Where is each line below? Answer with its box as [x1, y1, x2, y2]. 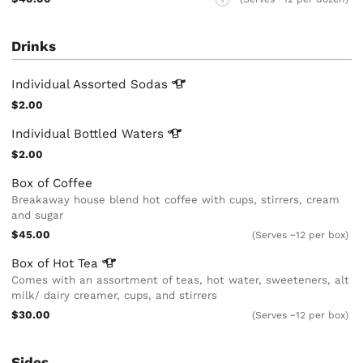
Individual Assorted [11, 76, 131, 92]
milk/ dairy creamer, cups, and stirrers [11, 288, 218, 301]
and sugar [11, 208, 64, 221]
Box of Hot [11, 255, 79, 271]
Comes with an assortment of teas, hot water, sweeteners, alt [11, 273, 350, 286]
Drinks [11, 38, 57, 55]
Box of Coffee [11, 175, 93, 190]
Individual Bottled [11, 126, 122, 141]
